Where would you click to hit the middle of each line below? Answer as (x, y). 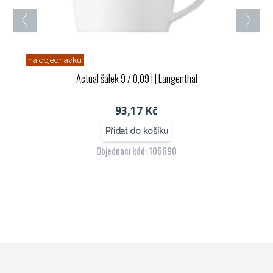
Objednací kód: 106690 (136, 151)
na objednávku (55, 60)
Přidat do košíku (136, 131)
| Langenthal (175, 79)
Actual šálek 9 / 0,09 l (114, 79)
